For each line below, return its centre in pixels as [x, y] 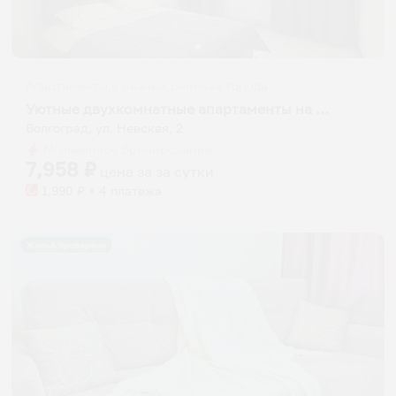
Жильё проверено [67, 244]
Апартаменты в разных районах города [147, 85]
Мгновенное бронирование [126, 149]
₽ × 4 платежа [118, 190]
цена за [128, 171]
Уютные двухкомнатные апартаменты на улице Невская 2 [322, 108]
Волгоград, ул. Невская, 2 [104, 128]
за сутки [185, 171]
